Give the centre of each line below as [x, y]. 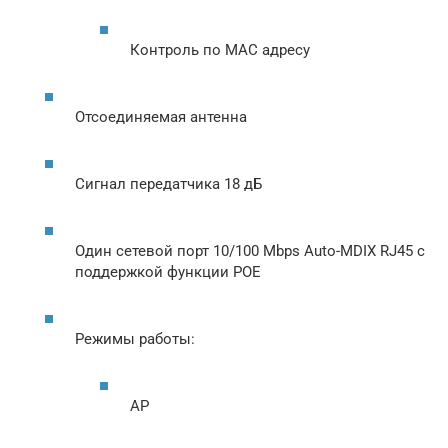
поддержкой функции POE [168, 272]
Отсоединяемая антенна [161, 117]
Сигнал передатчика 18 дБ [168, 184]
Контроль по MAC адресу [220, 50]
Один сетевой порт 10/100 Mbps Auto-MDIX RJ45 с [250, 251]
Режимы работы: [135, 339]
